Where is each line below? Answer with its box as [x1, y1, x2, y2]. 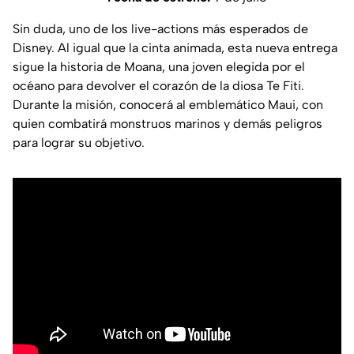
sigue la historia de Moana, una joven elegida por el [13, 58, 305, 74]
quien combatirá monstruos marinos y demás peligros [13, 115, 322, 131]
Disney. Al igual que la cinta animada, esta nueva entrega [13, 40, 337, 55]
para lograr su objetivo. [13, 134, 145, 150]
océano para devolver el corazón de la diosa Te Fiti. [13, 77, 304, 93]
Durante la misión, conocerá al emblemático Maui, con [13, 96, 323, 112]
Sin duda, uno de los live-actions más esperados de [13, 21, 308, 36]
